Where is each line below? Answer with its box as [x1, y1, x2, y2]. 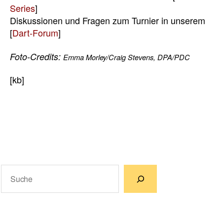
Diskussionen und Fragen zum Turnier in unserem [10, 14, 205, 27]
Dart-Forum [12, 26, 58, 39]
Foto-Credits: [10, 50, 63, 63]
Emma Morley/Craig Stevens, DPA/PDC [63, 51, 190, 62]
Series [10, 1, 35, 15]
